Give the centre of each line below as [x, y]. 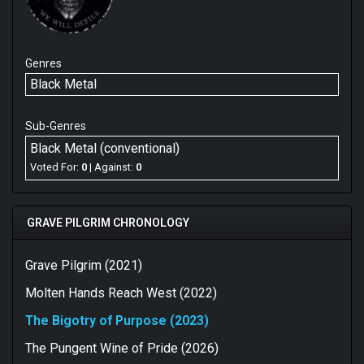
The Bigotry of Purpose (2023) [117, 320]
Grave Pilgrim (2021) [84, 265]
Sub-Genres [56, 126]
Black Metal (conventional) [105, 148]
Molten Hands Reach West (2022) [121, 292]
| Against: [111, 167]
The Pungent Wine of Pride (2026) [122, 348]
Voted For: [56, 167]
